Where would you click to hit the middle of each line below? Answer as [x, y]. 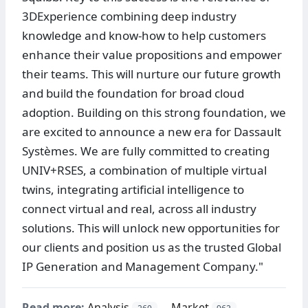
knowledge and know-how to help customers [144, 36]
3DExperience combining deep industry [129, 16]
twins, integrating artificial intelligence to [133, 190]
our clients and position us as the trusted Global [152, 247]
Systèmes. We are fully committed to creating [146, 151]
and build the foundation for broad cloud [133, 93]
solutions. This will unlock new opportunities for [151, 228]
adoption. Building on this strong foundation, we [154, 113]
